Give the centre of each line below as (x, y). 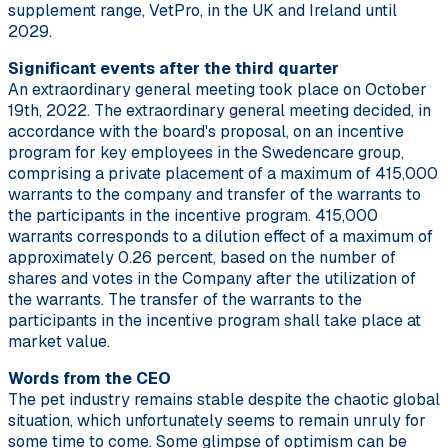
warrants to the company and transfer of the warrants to (214, 194)
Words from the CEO (89, 378)
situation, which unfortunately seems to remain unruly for (217, 420)
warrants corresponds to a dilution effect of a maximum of (220, 236)
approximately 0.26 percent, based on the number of (202, 257)
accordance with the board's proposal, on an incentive (206, 131)
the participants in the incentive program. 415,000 (193, 215)
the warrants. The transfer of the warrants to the (185, 299)
